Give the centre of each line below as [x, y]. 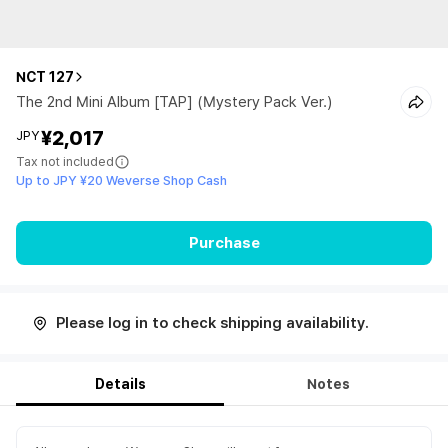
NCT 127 [45, 77]
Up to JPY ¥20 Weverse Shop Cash [121, 180]
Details [120, 384]
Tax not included [65, 161]
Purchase [224, 242]
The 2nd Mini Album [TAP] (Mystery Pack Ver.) [174, 102]
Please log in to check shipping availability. [212, 323]
